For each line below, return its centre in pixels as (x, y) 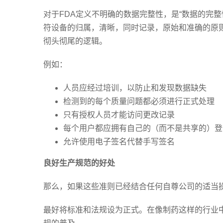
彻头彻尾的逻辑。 (75, 41)
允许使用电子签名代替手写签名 (119, 141)
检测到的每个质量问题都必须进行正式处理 (139, 101)
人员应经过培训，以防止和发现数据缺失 (135, 88)
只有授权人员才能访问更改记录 (119, 114)
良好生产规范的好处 (79, 163)
